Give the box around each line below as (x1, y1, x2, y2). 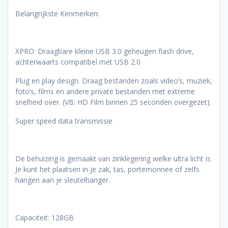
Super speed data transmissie (15, 116, 112, 126)
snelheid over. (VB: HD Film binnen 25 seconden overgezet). (15, 97, 211, 107)
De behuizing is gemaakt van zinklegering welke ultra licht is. (15, 154, 212, 164)
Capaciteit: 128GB (15, 213, 74, 223)
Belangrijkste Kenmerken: (15, 9, 99, 19)
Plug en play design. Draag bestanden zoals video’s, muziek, (15, 76, 212, 86)
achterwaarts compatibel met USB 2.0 (15, 57, 140, 67)
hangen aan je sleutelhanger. (15, 175, 110, 185)
